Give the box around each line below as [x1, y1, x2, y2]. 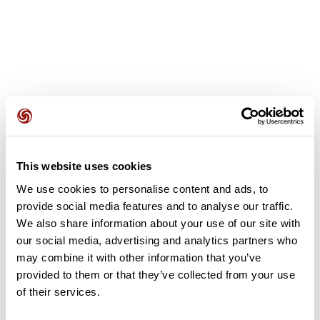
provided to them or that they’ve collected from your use [16, 268, 295, 281]
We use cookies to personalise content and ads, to [16, 182, 269, 195]
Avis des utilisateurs [10, 117, 119, 132]
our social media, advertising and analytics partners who [16, 234, 297, 246]
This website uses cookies [16, 160, 152, 172]
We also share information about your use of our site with [16, 216, 301, 229]
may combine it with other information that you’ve [16, 251, 261, 264]
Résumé [10, 292, 54, 307]
